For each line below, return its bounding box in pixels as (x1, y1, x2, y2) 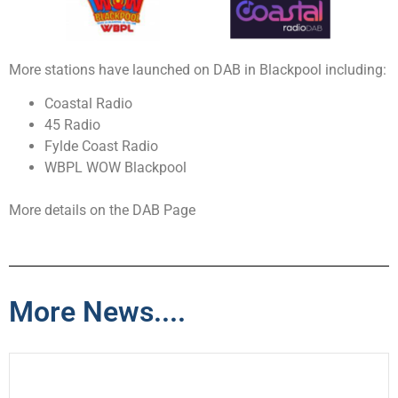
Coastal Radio (44, 95, 132, 113)
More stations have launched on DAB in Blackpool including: (9, 61, 386, 78)
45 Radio (44, 116, 100, 134)
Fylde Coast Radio (44, 138, 158, 155)
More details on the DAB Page (9, 202, 195, 219)
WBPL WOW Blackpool (44, 159, 187, 177)
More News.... (9, 294, 186, 329)
